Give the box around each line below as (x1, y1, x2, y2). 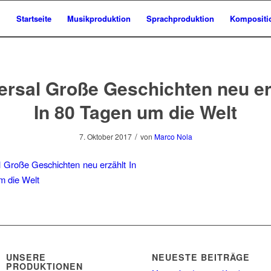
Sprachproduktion (146, 13, 214, 24)
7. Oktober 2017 (79, 131, 132, 142)
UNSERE (6, 251, 47, 264)
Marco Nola (154, 131, 192, 142)
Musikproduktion (67, 13, 131, 24)
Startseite (16, 13, 51, 24)
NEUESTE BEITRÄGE (152, 251, 250, 264)
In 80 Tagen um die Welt (34, 99, 237, 125)
